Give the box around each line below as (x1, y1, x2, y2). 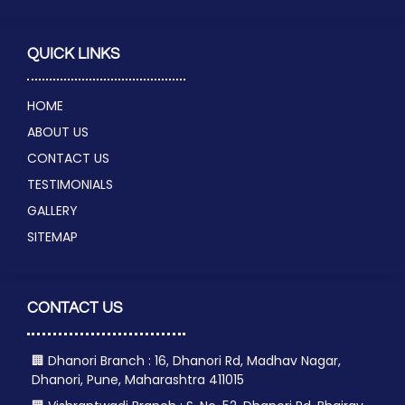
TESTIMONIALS (27, 175, 113, 194)
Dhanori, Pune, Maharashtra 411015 (32, 370, 244, 389)
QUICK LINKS (27, 45, 119, 62)
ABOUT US (27, 123, 89, 142)
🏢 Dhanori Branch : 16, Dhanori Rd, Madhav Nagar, (32, 351, 341, 370)
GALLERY (27, 202, 78, 221)
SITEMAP (27, 228, 78, 247)
